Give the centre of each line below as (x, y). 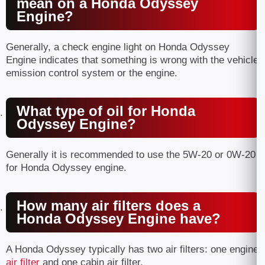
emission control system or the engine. (92, 73)
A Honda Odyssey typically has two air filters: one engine (132, 249)
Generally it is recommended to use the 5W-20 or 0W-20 (131, 155)
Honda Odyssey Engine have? (119, 219)
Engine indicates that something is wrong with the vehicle (132, 60)
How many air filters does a (109, 206)
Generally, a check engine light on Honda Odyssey (118, 47)
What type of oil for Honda (106, 111)
